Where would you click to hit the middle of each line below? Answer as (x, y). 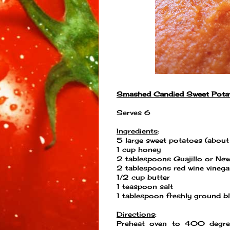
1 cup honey (139, 150)
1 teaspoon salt (145, 187)
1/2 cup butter (143, 177)
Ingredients (137, 131)
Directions (136, 214)
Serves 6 (133, 113)
